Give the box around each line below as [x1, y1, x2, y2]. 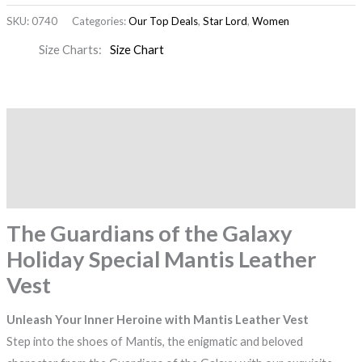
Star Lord [202, 14, 247, 27]
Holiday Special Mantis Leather [6, 245, 316, 272]
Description [6, 117, 73, 132]
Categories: [71, 14, 128, 27]
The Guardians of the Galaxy [6, 219, 293, 246]
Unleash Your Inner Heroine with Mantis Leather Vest [6, 313, 309, 327]
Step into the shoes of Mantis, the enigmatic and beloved [6, 335, 303, 349]
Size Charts [38, 43, 99, 57]
